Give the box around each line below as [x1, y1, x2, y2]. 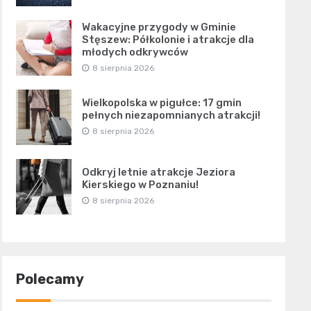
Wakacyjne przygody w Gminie [81, 20, 236, 33]
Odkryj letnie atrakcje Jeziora [81, 165, 235, 178]
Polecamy [15, 270, 84, 287]
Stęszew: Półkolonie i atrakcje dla [81, 33, 254, 46]
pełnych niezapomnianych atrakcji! [81, 108, 260, 121]
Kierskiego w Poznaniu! [81, 178, 199, 191]
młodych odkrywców [81, 45, 188, 58]
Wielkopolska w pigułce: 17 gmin [81, 96, 242, 109]
